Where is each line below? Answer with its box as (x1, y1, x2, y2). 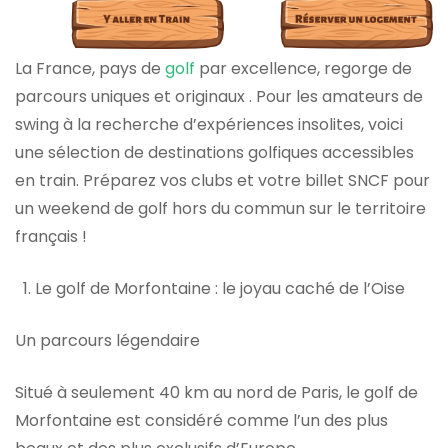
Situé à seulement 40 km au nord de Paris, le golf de (15, 380, 418, 404)
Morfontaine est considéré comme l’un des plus (15, 408, 388, 432)
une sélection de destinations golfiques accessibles (15, 140, 414, 164)
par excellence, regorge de (195, 56, 412, 80)
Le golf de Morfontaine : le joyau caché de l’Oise (35, 276, 405, 300)
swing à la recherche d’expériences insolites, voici (15, 112, 403, 136)
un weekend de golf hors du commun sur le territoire (15, 196, 426, 220)
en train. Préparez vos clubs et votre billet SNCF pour (15, 168, 430, 192)
